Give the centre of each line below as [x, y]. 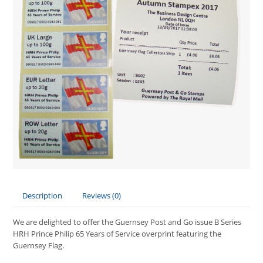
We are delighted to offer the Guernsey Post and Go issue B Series [127, 222]
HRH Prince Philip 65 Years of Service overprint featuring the [117, 234]
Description [43, 196]
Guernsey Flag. [39, 246]
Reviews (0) [102, 196]
